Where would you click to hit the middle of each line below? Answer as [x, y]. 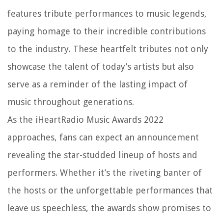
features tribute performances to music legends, [107, 13]
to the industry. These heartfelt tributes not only [108, 49]
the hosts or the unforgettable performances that [110, 190]
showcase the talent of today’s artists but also [101, 66]
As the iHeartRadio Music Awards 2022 [85, 119]
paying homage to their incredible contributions [107, 31]
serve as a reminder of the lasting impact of [97, 84]
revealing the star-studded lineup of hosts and [102, 155]
